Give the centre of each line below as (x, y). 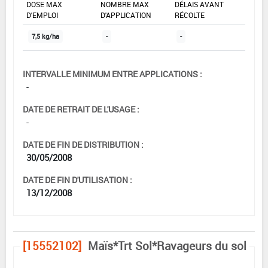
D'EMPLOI (42, 15)
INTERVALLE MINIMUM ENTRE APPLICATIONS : (112, 74)
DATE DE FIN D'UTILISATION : (77, 180)
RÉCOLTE (190, 15)
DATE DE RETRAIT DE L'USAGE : (81, 109)
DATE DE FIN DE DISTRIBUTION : (83, 145)
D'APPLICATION (126, 15)
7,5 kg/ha (45, 37)
